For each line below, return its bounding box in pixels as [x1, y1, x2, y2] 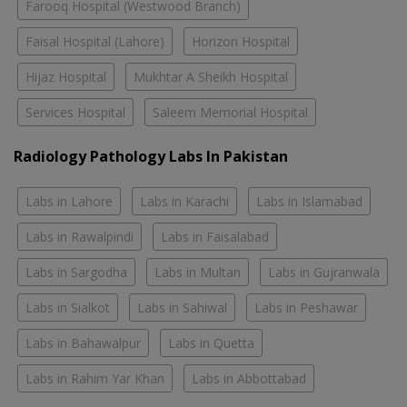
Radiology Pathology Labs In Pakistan [14, 145, 288, 166]
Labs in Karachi [140, 192, 229, 210]
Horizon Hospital [192, 32, 290, 50]
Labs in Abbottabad [192, 369, 306, 387]
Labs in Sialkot [25, 298, 110, 316]
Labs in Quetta [168, 333, 254, 352]
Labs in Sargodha [25, 263, 127, 281]
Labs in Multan [154, 263, 241, 281]
